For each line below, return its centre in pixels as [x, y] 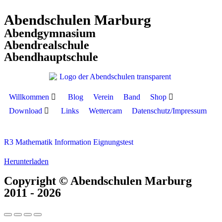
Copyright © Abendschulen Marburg [98, 181]
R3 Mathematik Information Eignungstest [69, 142]
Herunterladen [26, 161]
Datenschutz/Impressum [169, 111]
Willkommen [29, 97]
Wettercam [105, 111]
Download [26, 111]
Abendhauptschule [51, 57]
